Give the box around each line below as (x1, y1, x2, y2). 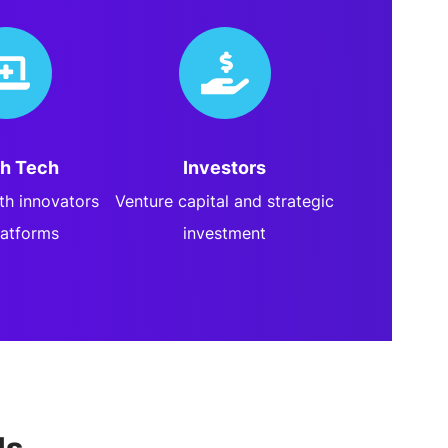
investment (183, 223, 267, 243)
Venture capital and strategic (115, 191, 335, 211)
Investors (183, 157, 267, 178)
